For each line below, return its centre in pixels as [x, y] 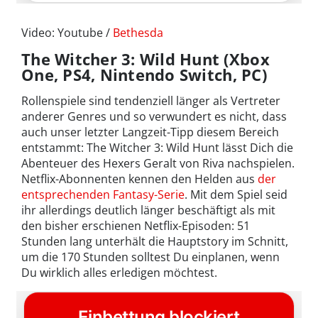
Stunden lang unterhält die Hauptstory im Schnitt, [155, 241]
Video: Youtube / [67, 32]
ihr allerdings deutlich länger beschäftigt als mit [148, 210]
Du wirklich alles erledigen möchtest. [119, 272]
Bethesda [138, 32]
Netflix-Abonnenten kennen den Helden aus [139, 179]
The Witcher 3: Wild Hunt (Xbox [146, 59]
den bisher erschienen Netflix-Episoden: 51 [136, 225]
